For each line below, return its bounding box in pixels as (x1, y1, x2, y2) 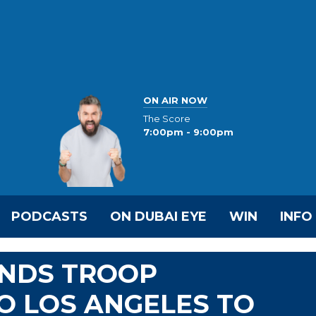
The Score (143, 113, 190, 125)
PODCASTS (11, 209, 87, 224)
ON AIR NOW (143, 94, 207, 106)
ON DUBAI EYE (110, 209, 207, 224)
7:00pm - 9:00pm (143, 126, 233, 138)
